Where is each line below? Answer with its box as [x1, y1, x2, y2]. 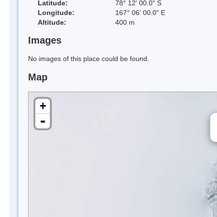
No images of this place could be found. [28, 55, 149, 63]
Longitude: [38, 8, 75, 16]
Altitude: [38, 18, 66, 26]
